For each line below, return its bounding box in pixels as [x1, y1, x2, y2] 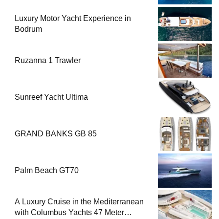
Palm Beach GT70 [15, 166, 79, 175]
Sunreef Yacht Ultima [15, 92, 88, 101]
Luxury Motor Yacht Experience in [15, 14, 131, 22]
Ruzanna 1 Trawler [15, 56, 81, 65]
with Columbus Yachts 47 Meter [15, 208, 124, 217]
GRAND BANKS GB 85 [15, 129, 97, 138]
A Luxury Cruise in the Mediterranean [15, 197, 144, 206]
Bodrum [15, 24, 42, 33]
